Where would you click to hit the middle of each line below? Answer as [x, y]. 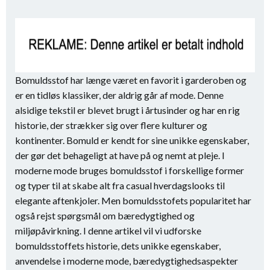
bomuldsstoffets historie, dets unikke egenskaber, [118, 246]
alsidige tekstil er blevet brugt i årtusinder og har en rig [127, 110]
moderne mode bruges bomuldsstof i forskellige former [130, 170]
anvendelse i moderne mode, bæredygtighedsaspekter [127, 261]
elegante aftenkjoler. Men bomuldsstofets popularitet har [133, 200]
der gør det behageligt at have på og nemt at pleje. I [120, 155]
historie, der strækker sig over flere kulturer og [111, 125]
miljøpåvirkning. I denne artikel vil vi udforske [108, 231]
